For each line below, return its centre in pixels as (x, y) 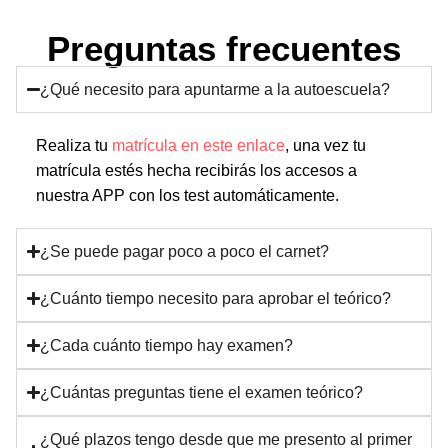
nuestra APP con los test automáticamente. (187, 195)
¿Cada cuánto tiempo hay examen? (167, 345)
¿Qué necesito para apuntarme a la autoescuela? (215, 89)
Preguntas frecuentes (224, 48)
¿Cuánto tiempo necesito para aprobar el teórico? (216, 298)
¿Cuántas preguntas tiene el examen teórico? (202, 392)
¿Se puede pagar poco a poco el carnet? (185, 251)
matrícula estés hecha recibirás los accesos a (196, 170)
